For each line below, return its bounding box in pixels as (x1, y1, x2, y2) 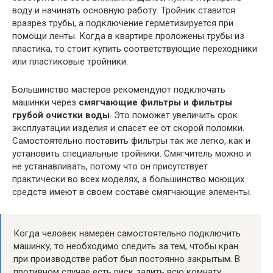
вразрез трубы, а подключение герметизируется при (12, 17, 233, 29)
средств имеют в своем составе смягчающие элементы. (12, 186, 252, 197)
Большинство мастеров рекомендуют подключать (12, 83, 225, 95)
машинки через (12, 96, 79, 108)
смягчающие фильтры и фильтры (79, 96, 232, 108)
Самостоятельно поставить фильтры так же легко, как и (12, 135, 250, 146)
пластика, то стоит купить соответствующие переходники (12, 43, 257, 54)
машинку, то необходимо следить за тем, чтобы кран (13, 240, 238, 252)
